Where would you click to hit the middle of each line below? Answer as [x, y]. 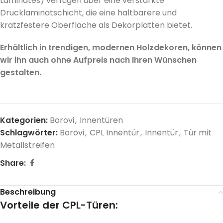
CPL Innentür [114, 132]
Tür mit [198, 132]
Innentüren [101, 120]
